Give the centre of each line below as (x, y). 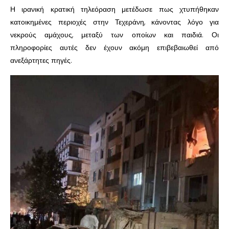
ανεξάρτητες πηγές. (41, 60)
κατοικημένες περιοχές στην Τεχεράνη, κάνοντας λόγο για (114, 22)
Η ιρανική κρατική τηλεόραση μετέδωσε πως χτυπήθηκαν (114, 9)
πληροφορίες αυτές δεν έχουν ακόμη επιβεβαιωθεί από (114, 47)
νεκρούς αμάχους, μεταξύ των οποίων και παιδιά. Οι (114, 35)
